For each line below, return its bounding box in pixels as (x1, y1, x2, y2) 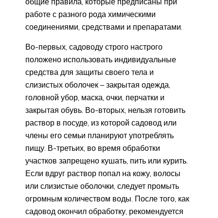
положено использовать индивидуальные (25, 54, 176, 64)
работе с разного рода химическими (25, 9, 156, 19)
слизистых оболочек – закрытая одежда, (25, 79, 170, 90)
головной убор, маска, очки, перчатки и (25, 92, 164, 102)
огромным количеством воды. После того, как (25, 193, 189, 203)
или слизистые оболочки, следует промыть (25, 181, 179, 191)
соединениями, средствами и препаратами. (25, 21, 182, 32)
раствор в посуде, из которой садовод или (25, 117, 177, 127)
